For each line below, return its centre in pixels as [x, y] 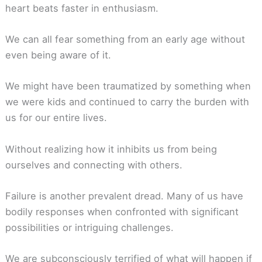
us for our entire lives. [56, 118]
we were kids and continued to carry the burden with [127, 102]
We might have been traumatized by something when [128, 86]
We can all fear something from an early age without [125, 39]
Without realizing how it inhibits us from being [111, 149]
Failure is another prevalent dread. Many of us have [124, 196]
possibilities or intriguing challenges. [89, 227]
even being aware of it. [58, 55]
